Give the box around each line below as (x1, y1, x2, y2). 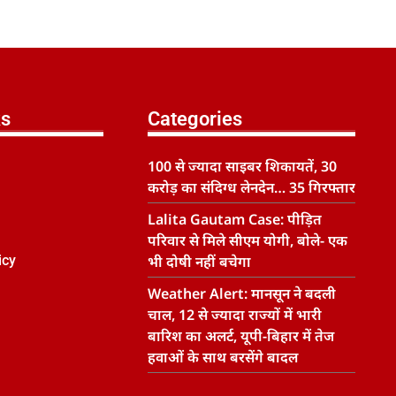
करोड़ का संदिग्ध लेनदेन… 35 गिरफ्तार (147, 177, 355, 197)
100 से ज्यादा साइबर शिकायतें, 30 (147, 156, 337, 176)
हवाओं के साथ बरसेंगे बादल (147, 346, 298, 367)
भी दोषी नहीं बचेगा (147, 251, 251, 271)
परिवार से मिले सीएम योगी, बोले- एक (147, 230, 347, 250)
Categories (147, 107, 242, 130)
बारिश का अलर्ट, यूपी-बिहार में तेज (147, 325, 334, 346)
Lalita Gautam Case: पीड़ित (147, 209, 322, 229)
